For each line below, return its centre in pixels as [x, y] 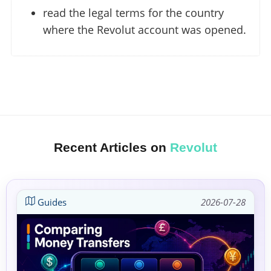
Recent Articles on [112, 148]
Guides [51, 202]
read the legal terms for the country [133, 13]
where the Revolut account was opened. [145, 30]
